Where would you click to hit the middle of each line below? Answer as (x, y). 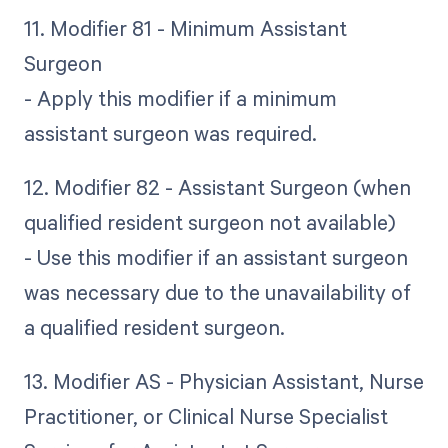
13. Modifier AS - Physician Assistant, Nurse (223, 381)
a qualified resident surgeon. (154, 327)
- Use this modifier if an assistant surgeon (215, 257)
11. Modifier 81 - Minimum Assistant (185, 27)
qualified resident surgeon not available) (209, 222)
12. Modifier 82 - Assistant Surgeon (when (217, 187)
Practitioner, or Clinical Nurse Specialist (205, 416)
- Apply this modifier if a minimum (180, 97)
